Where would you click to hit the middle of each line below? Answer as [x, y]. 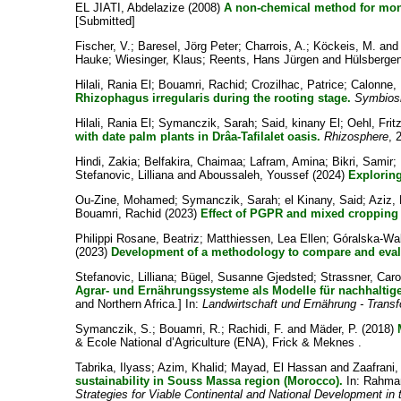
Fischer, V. [102, 46]
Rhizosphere [356, 137]
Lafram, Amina [287, 162]
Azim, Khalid [190, 367]
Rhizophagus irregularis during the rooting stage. [213, 98]
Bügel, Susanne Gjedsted [247, 277]
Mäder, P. [333, 329]
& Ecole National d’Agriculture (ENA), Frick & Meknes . [218, 342]
